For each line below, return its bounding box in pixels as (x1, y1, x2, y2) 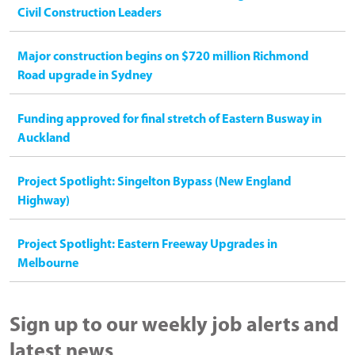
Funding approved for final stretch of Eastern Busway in (17, 113, 322, 127)
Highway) (17, 195, 70, 208)
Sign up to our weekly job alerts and (10, 315, 339, 338)
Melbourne (17, 258, 78, 271)
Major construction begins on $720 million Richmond (17, 51, 309, 64)
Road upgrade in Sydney (17, 70, 152, 83)
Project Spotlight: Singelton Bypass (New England (17, 176, 292, 189)
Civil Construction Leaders (17, 7, 162, 21)
